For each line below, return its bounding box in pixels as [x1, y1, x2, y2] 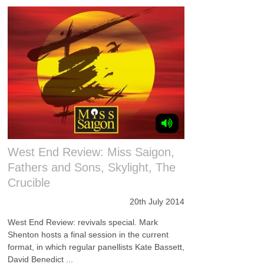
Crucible [8, 176, 51, 189]
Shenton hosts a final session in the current [8, 230, 169, 239]
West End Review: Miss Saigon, [8, 146, 175, 159]
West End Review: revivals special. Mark [8, 217, 159, 227]
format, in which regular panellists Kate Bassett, [8, 242, 185, 252]
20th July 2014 [130, 197, 185, 206]
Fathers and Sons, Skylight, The [8, 161, 176, 174]
